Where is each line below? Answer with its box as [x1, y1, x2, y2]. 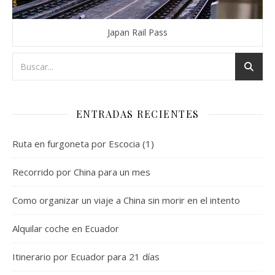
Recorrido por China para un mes [12, 166, 150, 179]
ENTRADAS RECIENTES [76, 107, 199, 121]
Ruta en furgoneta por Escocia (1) [12, 137, 154, 150]
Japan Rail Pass [107, 26, 168, 39]
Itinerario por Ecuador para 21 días [12, 250, 160, 263]
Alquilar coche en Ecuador [12, 222, 119, 235]
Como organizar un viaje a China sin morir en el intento [12, 194, 240, 207]
